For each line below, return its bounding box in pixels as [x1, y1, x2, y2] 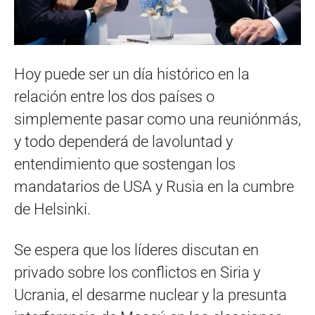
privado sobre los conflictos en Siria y [14, 263, 260, 281]
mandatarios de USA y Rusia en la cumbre [14, 177, 294, 195]
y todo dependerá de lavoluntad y [14, 132, 233, 150]
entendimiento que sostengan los [14, 155, 236, 173]
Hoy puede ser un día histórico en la [14, 65, 250, 83]
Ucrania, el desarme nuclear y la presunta [14, 285, 287, 304]
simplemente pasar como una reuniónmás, [14, 110, 301, 128]
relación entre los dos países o [14, 87, 214, 105]
